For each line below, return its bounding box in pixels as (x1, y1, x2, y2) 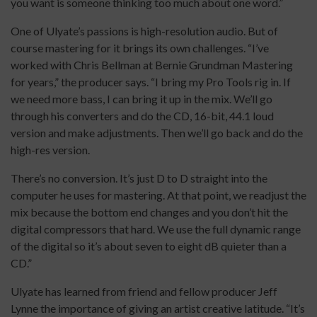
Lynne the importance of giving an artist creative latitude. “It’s (11, 301, 305, 316)
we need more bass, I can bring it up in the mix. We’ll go (11, 92, 272, 106)
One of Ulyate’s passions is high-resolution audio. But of (11, 24, 278, 38)
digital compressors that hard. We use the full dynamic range (11, 222, 301, 236)
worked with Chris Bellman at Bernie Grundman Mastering (11, 58, 293, 72)
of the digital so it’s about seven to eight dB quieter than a (11, 239, 287, 253)
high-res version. (11, 143, 90, 157)
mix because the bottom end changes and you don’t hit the (11, 205, 288, 219)
